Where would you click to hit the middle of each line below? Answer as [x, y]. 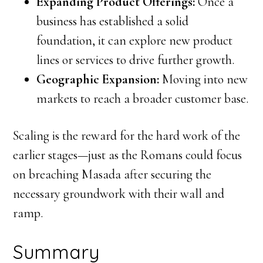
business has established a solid [113, 21]
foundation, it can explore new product [135, 41]
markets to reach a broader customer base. [143, 99]
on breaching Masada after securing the [112, 174]
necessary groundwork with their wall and [119, 194]
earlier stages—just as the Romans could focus [128, 155]
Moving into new [204, 79]
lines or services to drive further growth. [136, 60]
